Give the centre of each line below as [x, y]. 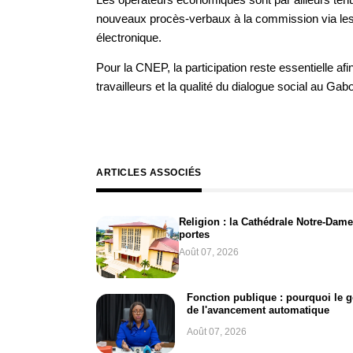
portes [194, 234]
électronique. [129, 37]
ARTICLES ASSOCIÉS [149, 172]
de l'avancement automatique [258, 310]
